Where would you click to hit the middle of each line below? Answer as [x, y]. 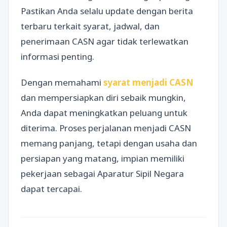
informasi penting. [58, 56]
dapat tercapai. [51, 189]
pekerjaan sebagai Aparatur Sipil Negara [102, 174]
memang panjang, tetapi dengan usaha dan [109, 143]
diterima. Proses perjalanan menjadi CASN [106, 128]
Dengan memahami [62, 82]
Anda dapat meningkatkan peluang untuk [104, 113]
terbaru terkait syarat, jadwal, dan [90, 26]
